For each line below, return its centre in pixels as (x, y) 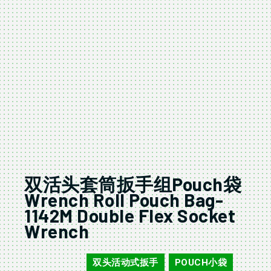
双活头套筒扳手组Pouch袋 (133, 184)
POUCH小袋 (201, 263)
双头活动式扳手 (126, 263)
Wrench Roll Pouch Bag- (124, 200)
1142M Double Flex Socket (130, 216)
